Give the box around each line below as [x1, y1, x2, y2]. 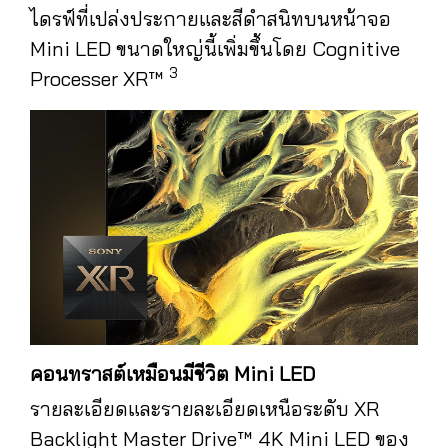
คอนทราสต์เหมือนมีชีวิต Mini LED [30, 360, 315, 386]
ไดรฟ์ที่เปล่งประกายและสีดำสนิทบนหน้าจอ [30, 5, 391, 31]
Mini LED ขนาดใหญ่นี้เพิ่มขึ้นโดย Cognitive [30, 35, 400, 61]
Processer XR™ [30, 65, 169, 91]
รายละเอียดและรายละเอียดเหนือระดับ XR [30, 395, 379, 421]
